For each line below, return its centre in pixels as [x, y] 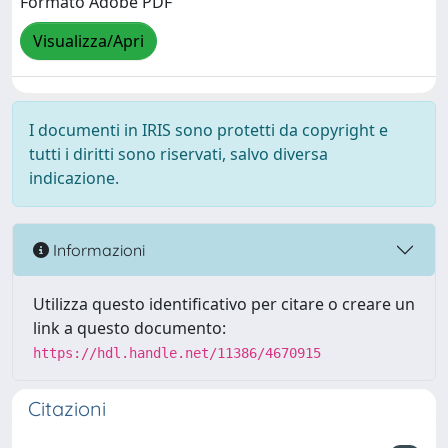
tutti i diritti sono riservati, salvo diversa [178, 154]
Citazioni [67, 408]
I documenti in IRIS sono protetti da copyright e [208, 130]
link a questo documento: [129, 328]
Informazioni [97, 249]
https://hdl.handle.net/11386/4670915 [177, 353]
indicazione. [74, 178]
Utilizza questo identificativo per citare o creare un [224, 304]
